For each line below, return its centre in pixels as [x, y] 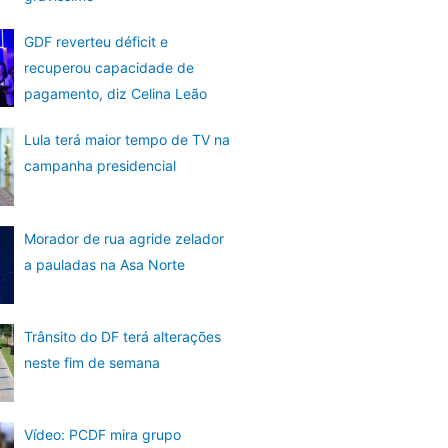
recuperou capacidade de [108, 68]
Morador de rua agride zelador [123, 238]
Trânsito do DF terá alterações [122, 337]
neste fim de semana [91, 363]
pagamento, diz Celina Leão [115, 94]
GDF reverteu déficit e [95, 42]
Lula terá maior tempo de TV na [126, 140]
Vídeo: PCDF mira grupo [102, 435]
